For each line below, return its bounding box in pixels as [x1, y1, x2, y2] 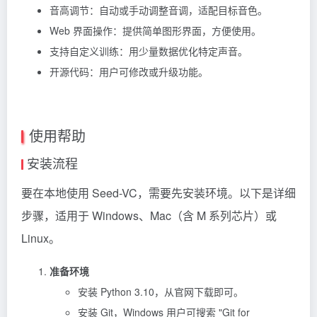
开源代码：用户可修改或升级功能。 [50, 64, 208, 79]
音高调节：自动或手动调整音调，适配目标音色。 [50, 2, 267, 17]
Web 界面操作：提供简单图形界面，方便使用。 [50, 23, 261, 38]
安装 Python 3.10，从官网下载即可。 [78, 284, 243, 299]
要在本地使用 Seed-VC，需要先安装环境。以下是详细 [21, 184, 296, 201]
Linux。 [21, 229, 60, 246]
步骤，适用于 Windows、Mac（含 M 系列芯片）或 [21, 207, 277, 224]
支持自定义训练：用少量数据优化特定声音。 [50, 43, 248, 58]
